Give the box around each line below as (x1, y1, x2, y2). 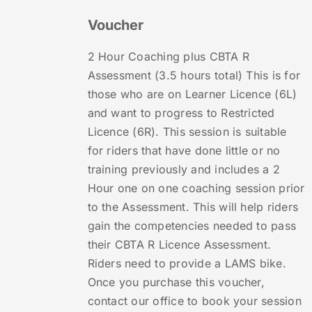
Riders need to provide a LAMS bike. (87, 256, 286, 271)
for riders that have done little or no (87, 143, 281, 158)
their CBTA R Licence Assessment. (87, 237, 272, 252)
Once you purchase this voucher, (87, 275, 265, 290)
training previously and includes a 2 (87, 162, 281, 177)
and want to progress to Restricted (87, 106, 275, 120)
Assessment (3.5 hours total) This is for (87, 68, 301, 83)
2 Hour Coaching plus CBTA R (87, 49, 250, 64)
